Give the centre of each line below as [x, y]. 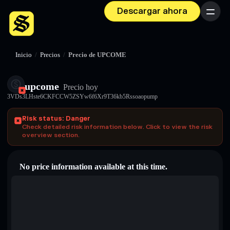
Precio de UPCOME [97, 55]
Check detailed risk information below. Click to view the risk [117, 127]
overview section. [51, 135]
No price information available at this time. [93, 167]
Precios [50, 55]
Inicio [24, 55]
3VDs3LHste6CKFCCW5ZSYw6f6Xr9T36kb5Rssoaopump [82, 97]
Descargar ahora [152, 11]
